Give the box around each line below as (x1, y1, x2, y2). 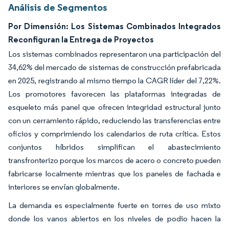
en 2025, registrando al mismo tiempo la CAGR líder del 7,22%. (8, 76, 221, 85)
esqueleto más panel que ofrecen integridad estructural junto (8, 102, 221, 112)
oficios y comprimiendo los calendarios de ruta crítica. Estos (8, 129, 221, 139)
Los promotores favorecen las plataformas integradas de (8, 89, 221, 99)
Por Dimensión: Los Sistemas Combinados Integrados (8, 21, 221, 31)
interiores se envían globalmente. (8, 182, 121, 192)
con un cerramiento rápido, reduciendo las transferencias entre (8, 116, 221, 125)
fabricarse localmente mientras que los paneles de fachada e (8, 169, 221, 178)
